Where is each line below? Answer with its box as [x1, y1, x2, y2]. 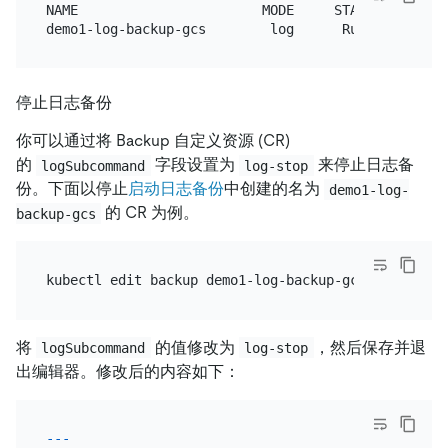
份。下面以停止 [16, 179, 128, 199]
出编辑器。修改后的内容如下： [16, 361, 240, 381]
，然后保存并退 [313, 337, 426, 357]
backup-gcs [16, 205, 96, 222]
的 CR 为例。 [101, 203, 200, 223]
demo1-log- [329, 181, 410, 198]
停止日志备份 [16, 93, 112, 113]
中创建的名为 [224, 179, 324, 199]
